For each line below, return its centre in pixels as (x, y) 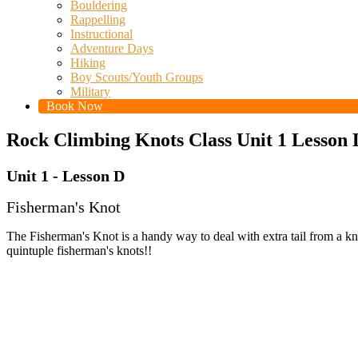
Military (90, 91)
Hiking (88, 63)
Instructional (101, 34)
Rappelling (98, 20)
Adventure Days (112, 48)
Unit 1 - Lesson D (66, 175)
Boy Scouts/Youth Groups (137, 77)
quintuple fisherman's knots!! (79, 250)
